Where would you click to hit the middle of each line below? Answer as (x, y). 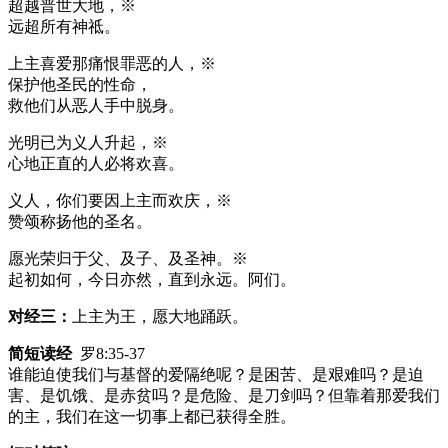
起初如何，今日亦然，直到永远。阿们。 (152, 279)
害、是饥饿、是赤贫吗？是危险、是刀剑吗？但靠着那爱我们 (224, 395)
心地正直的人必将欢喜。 (96, 163)
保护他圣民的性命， (80, 84)
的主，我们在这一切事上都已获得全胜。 (152, 416)
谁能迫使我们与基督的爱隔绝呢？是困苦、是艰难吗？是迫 (216, 374)
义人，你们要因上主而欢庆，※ (120, 200)
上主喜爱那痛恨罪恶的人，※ (112, 63)
